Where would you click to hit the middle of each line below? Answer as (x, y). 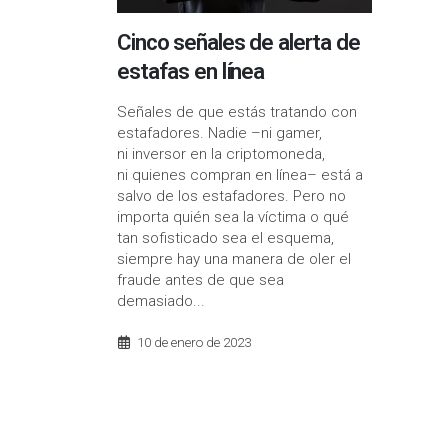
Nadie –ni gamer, (263, 133)
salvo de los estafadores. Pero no (231, 196)
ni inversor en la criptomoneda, (221, 154)
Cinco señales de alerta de (238, 42)
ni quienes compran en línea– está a (240, 175)
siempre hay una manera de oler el (234, 259)
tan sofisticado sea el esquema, (225, 238)
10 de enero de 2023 (193, 342)
